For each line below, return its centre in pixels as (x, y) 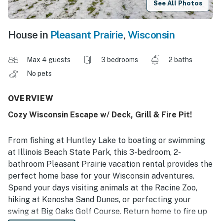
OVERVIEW (31, 99)
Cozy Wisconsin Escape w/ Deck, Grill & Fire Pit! (100, 115)
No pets (40, 74)
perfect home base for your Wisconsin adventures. (101, 176)
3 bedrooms (120, 60)
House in (29, 35)
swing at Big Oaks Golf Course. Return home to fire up (108, 212)
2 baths (181, 60)
